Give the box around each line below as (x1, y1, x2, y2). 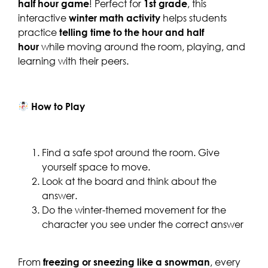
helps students (160, 11, 227, 24)
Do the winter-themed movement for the (42, 204, 226, 217)
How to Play (31, 100, 86, 113)
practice (18, 26, 59, 38)
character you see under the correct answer (42, 218, 243, 231)
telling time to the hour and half (59, 26, 204, 38)
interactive (18, 11, 69, 24)
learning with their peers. (18, 54, 129, 67)
